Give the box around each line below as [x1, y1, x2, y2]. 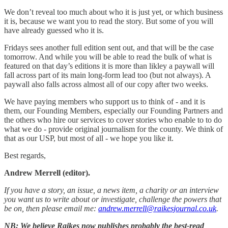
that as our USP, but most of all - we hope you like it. [4, 133, 174, 142]
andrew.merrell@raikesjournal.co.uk [98, 204, 216, 213]
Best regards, [4, 151, 46, 160]
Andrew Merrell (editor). [4, 168, 90, 177]
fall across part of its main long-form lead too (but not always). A [4, 70, 211, 79]
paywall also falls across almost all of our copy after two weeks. [4, 79, 208, 89]
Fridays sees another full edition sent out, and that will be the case [4, 43, 214, 52]
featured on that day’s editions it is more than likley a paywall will [4, 61, 214, 70]
